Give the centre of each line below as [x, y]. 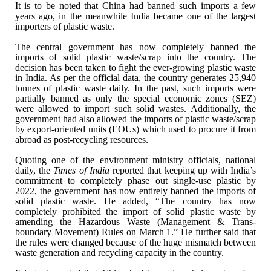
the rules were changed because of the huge [99, 242]
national [239, 160]
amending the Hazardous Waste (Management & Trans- [135, 221]
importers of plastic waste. [64, 26]
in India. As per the [52, 77]
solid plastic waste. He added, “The [95, 201]
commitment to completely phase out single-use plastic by [135, 180]
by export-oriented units [60, 129]
